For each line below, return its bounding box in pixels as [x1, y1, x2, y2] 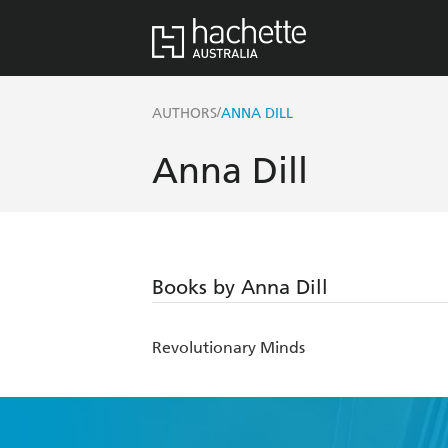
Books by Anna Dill [152, 275, 328, 300]
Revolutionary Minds [152, 338, 305, 358]
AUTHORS [152, 105, 217, 123]
